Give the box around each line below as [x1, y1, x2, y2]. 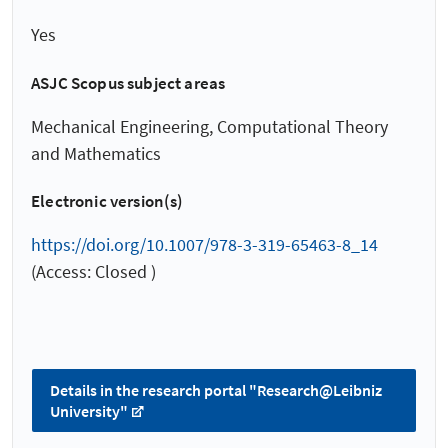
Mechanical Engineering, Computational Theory [31, 114, 388, 138]
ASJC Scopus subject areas [31, 71, 226, 94]
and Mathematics [31, 141, 161, 165]
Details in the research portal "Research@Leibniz [50, 379, 382, 400]
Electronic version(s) [31, 190, 184, 213]
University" [50, 400, 128, 421]
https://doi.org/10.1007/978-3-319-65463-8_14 [31, 233, 378, 257]
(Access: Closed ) [31, 260, 156, 284]
